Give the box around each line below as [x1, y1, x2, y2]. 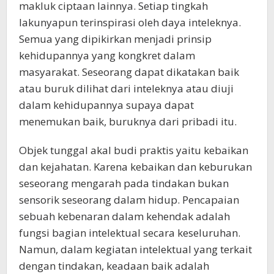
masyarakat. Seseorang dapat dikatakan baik [19, 64, 239, 79]
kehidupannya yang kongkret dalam [19, 48, 195, 62]
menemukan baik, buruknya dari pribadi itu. [19, 114, 237, 128]
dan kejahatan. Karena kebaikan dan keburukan [19, 159, 252, 174]
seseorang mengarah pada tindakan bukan [19, 176, 229, 190]
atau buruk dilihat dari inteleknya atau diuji [19, 81, 234, 95]
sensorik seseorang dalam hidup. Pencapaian [19, 192, 239, 207]
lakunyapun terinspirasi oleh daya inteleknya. [19, 15, 241, 29]
